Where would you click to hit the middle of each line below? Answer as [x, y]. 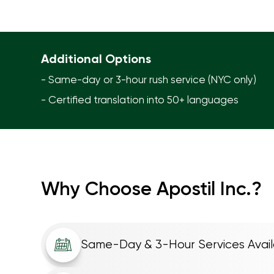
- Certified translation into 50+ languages [139, 100]
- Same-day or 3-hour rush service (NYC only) [148, 80]
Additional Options [96, 60]
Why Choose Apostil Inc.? [151, 190]
